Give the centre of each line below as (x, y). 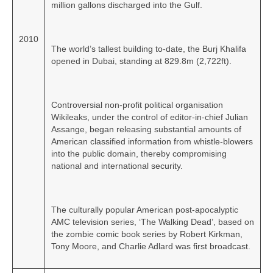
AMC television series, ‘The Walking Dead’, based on (153, 222)
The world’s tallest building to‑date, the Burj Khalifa (149, 49)
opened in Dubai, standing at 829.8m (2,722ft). (141, 61)
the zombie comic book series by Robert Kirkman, (147, 234)
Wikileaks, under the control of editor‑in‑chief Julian (150, 117)
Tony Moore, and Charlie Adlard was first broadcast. (151, 246)
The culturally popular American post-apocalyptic (145, 210)
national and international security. (117, 166)
